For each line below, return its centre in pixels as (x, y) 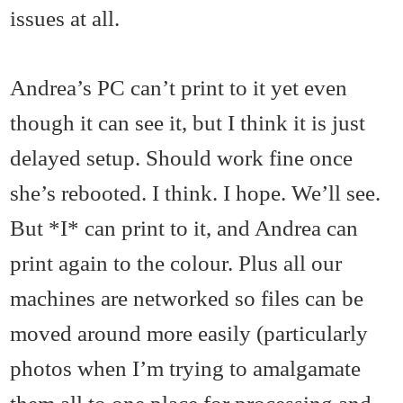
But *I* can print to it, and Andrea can (184, 228)
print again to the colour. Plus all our (176, 263)
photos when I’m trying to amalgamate (186, 368)
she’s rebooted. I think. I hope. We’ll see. (196, 193)
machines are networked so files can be (187, 298)
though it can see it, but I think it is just (188, 123)
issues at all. (65, 18)
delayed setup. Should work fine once (182, 158)
